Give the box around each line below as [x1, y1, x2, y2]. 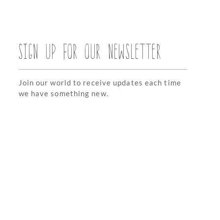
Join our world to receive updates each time [18, 78, 181, 87]
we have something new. [18, 89, 109, 98]
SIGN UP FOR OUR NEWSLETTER [18, 37, 162, 64]
